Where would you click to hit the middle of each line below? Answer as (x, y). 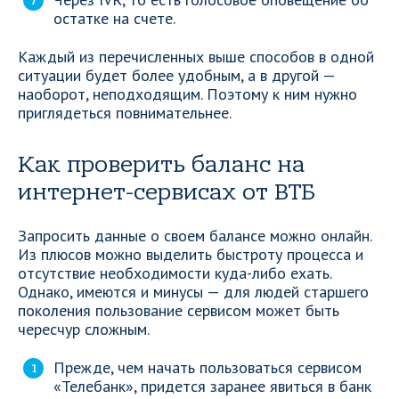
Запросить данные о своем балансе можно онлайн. (195, 236)
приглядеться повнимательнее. (125, 113)
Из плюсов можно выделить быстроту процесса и (191, 254)
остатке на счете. (114, 18)
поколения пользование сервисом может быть (179, 310)
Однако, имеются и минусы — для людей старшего (193, 292)
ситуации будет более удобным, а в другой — (176, 75)
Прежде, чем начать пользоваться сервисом (208, 367)
